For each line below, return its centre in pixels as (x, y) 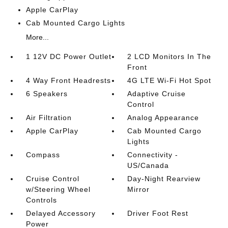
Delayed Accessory (61, 213)
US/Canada (148, 165)
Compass (43, 155)
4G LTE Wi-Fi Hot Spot (169, 80)
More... (37, 37)
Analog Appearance (163, 118)
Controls (41, 200)
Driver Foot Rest (158, 213)
